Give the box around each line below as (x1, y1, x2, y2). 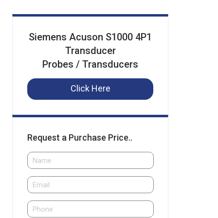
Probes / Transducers (42, 58, 138, 70)
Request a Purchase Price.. (27, 132, 132, 143)
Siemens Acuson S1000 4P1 (29, 31, 152, 43)
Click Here (70, 83, 110, 93)
